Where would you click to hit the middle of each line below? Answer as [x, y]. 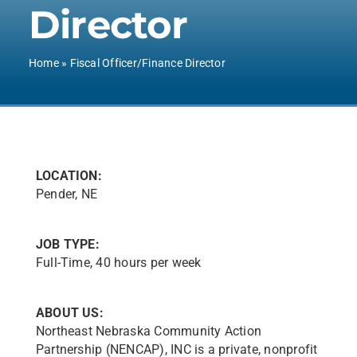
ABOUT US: [69, 313]
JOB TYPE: [67, 244]
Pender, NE [67, 194]
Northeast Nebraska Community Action [149, 331]
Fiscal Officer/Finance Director [147, 63]
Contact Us [253, 11]
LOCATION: [69, 176]
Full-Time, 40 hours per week [118, 263]
